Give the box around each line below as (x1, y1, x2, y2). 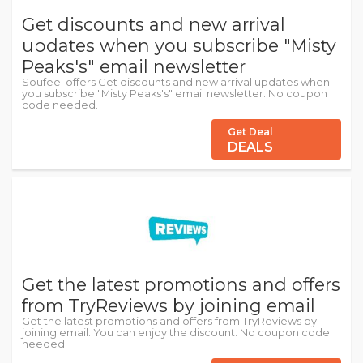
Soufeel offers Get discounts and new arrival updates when (22, 76, 330, 88)
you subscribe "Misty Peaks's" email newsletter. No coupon (22, 88, 327, 100)
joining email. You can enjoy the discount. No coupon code (22, 327, 330, 339)
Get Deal (228, 126, 273, 138)
